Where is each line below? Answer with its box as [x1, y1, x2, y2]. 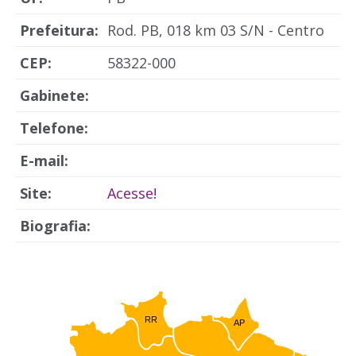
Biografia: [20, 216, 91, 235]
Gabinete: [20, 86, 89, 105]
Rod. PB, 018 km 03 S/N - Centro [107, 21, 324, 40]
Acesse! [107, 184, 157, 203]
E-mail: [20, 151, 68, 170]
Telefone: [20, 118, 88, 137]
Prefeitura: [20, 21, 99, 40]
